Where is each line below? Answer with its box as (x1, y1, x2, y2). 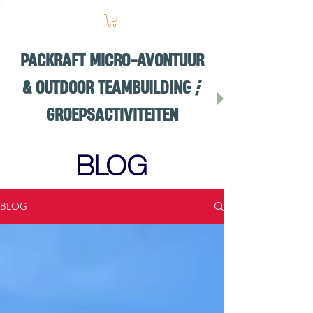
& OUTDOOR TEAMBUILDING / (22, 75, 201, 99)
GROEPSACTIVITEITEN (45, 103, 178, 126)
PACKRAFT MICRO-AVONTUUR (20, 48, 204, 72)
